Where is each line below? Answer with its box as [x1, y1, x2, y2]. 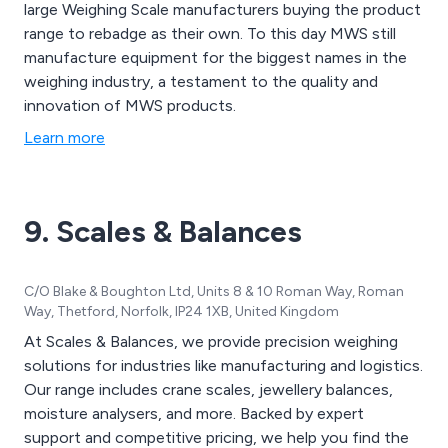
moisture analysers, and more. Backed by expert [24, 403, 364, 423]
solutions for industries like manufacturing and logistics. [24, 355, 423, 375]
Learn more [24, 127, 105, 147]
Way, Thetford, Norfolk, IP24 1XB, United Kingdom [24, 302, 339, 320]
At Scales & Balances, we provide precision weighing [24, 331, 398, 351]
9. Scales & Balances [24, 212, 302, 250]
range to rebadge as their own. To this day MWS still [24, 23, 396, 43]
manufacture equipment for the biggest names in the [24, 47, 407, 67]
